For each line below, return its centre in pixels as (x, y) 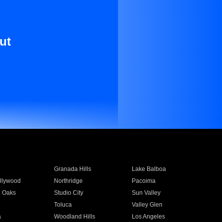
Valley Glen (147, 205)
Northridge (68, 181)
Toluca (63, 205)
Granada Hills (72, 169)
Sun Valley (146, 193)
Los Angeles (149, 217)
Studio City (68, 193)
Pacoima (144, 181)
